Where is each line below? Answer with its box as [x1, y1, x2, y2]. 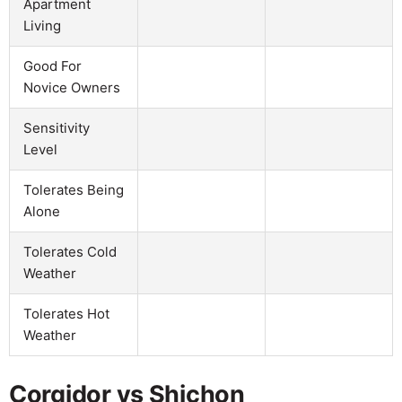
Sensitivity [23, 118, 90, 136]
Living [23, 16, 61, 34]
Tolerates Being [23, 180, 124, 198]
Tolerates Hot [23, 304, 109, 322]
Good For [23, 57, 82, 74]
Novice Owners [23, 78, 120, 96]
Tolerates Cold [23, 242, 117, 260]
